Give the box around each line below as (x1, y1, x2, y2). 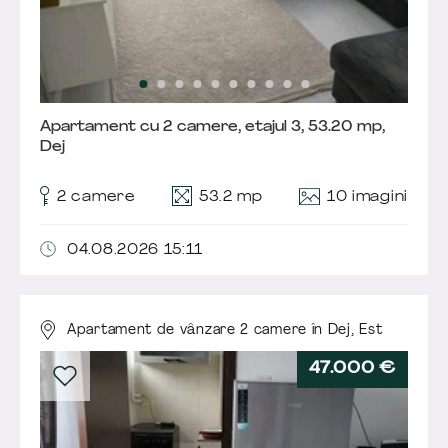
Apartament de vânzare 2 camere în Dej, (67, 322, 360, 338)
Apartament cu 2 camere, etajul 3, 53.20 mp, (40, 120, 385, 136)
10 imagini (326, 190, 408, 206)
